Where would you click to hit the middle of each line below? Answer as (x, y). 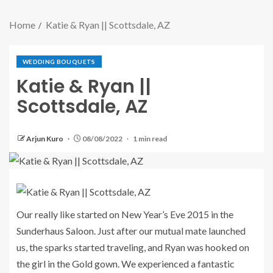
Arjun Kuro (45, 139)
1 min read (150, 139)
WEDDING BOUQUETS (59, 62)
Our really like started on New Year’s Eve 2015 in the (125, 214)
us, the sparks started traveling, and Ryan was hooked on (133, 247)
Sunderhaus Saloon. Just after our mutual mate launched (131, 231)
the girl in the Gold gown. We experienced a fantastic (126, 264)
